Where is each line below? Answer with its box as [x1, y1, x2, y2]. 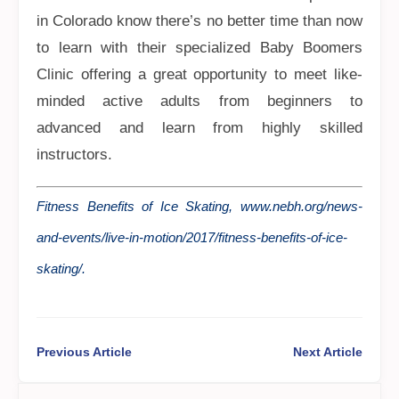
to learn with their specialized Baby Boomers [37, 39, 362, 56]
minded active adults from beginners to [37, 93, 362, 110]
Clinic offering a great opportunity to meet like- [37, 66, 362, 83]
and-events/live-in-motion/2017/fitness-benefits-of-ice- [37, 230, 347, 245]
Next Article [293, 345, 362, 359]
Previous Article [37, 345, 132, 359]
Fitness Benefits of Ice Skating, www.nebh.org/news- [37, 199, 362, 214]
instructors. [37, 146, 112, 163]
